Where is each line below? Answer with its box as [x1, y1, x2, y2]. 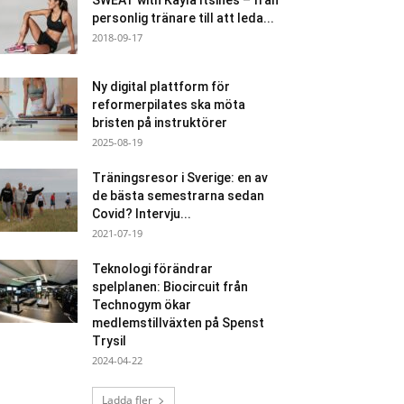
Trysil [92, 334, 126, 348]
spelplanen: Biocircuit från [92, 280, 248, 294]
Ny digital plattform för [92, 79, 230, 94]
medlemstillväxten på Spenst [92, 316, 264, 330]
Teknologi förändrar [92, 262, 213, 276]
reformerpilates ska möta [92, 97, 245, 112]
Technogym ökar [92, 298, 191, 312]
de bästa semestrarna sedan [92, 188, 264, 203]
